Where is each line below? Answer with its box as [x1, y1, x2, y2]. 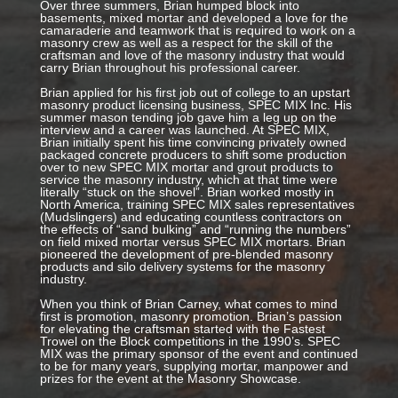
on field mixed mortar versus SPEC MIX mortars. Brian [39, 235, 346, 250]
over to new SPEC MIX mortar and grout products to [39, 160, 333, 175]
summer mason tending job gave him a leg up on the [39, 110, 337, 125]
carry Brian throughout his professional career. [39, 60, 300, 76]
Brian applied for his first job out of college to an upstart [39, 85, 350, 100]
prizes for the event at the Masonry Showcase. [39, 371, 301, 386]
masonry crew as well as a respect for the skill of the [39, 36, 333, 51]
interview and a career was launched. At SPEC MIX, [39, 123, 330, 138]
